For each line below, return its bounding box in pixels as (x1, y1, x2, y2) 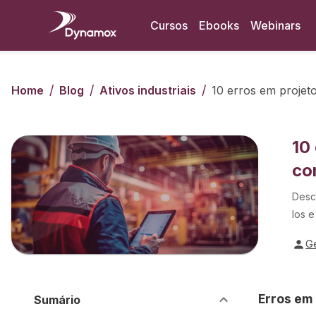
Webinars (250, 18, 300, 32)
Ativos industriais (99, 83, 196, 97)
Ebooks (199, 18, 239, 32)
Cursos (150, 18, 188, 32)
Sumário (34, 292, 80, 307)
